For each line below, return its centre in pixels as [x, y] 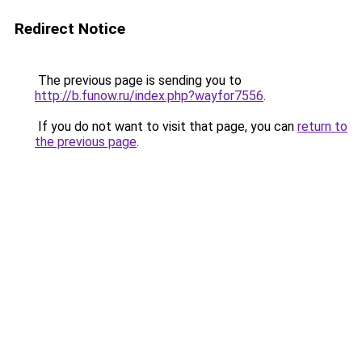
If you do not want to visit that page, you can [166, 126]
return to [322, 126]
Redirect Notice [70, 29]
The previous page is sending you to [138, 80]
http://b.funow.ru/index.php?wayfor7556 [149, 96]
